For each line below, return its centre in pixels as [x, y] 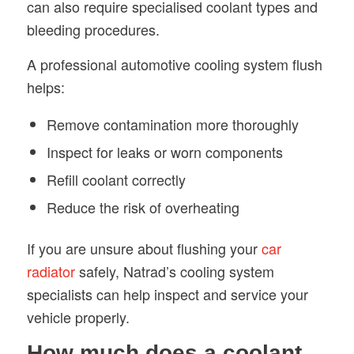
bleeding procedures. [93, 29]
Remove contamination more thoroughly [172, 124]
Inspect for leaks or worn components [164, 152]
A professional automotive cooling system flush [174, 64]
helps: [45, 87]
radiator [51, 271]
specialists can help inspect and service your [167, 294]
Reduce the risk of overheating [143, 207]
